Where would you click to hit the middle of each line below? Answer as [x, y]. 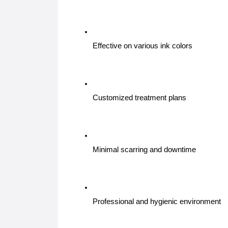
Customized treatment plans [139, 98]
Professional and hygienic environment [157, 202]
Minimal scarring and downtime [144, 150]
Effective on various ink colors [142, 46]
